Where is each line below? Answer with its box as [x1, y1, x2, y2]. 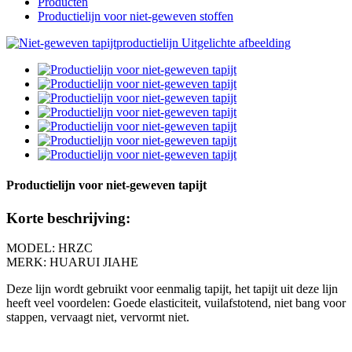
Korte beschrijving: [6, 209, 130, 226]
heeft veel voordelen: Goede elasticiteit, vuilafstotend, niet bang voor [6, 296, 346, 310]
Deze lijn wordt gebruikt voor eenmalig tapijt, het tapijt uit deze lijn [6, 282, 338, 296]
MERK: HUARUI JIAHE [6, 255, 138, 269]
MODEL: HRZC [6, 241, 93, 255]
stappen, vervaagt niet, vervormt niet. [6, 310, 189, 324]
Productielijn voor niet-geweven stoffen [38, 9, 233, 23]
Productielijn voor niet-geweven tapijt [6, 178, 207, 192]
